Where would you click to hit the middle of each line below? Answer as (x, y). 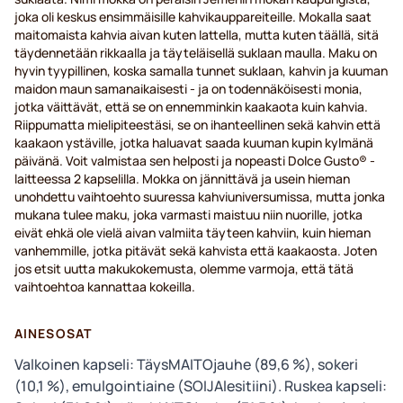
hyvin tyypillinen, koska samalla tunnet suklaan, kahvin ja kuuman (201, 71)
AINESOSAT (54, 334)
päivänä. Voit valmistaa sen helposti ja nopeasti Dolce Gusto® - (195, 161)
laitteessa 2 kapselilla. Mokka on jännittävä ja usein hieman (182, 179)
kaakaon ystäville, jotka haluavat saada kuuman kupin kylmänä (194, 143)
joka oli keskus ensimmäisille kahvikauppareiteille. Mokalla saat (193, 17)
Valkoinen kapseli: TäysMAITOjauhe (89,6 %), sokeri (186, 365)
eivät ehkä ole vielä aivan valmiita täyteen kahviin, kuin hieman (193, 233)
